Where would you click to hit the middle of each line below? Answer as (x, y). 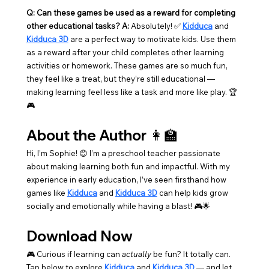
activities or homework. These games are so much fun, (128, 66)
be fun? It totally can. (192, 254)
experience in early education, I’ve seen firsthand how (127, 180)
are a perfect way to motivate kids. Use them (153, 39)
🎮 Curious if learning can (74, 254)
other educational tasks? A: (77, 26)
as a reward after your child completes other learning (126, 53)
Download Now (79, 236)
